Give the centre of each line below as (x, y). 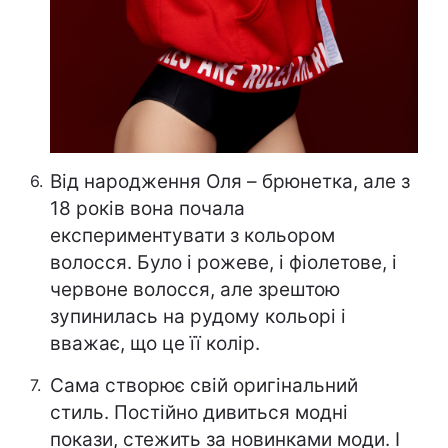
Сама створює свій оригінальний (204, 386)
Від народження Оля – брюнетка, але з (230, 182)
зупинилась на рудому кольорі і (198, 317)
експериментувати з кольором (192, 236)
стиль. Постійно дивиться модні (199, 413)
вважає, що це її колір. (155, 344)
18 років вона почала (147, 209)
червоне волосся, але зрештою (195, 290)
